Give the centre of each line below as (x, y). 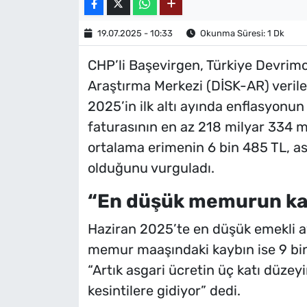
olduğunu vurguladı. (151, 168)
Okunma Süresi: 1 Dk (241, 33)
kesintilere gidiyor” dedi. (164, 290)
